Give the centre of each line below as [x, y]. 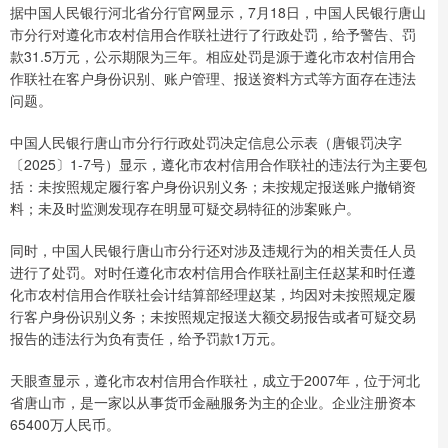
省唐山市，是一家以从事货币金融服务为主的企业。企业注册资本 [213, 401]
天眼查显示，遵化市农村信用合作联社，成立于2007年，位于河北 [215, 379]
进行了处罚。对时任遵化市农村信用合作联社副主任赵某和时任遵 [213, 271]
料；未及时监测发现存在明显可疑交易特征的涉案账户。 [185, 207]
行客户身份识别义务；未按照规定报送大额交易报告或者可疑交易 [213, 315]
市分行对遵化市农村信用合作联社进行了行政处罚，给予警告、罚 [213, 33]
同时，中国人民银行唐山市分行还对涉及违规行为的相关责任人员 [213, 249]
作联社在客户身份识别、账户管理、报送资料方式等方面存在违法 [213, 77]
